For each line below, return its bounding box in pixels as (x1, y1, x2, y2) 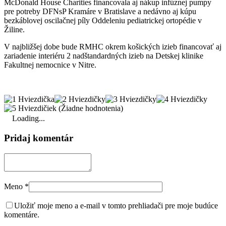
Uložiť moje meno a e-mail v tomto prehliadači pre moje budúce (14, 201, 218, 210)
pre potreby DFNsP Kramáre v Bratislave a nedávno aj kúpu (4, 7, 196, 16)
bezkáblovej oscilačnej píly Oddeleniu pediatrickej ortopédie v (4, 16, 202, 25)
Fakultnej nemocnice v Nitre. (4, 61, 96, 70)
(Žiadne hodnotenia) (56, 104, 123, 113)
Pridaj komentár (4, 133, 73, 144)
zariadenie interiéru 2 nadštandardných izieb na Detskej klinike (4, 51, 203, 61)
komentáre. (4, 210, 39, 219)
